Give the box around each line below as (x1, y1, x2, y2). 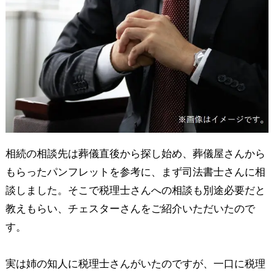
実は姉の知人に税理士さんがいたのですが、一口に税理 (5, 257, 265, 270)
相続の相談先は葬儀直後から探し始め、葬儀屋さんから (5, 147, 265, 160)
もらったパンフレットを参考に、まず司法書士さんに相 (5, 166, 265, 178)
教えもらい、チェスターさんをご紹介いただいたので (5, 202, 255, 215)
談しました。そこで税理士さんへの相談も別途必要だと (5, 184, 265, 196)
